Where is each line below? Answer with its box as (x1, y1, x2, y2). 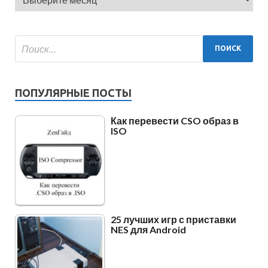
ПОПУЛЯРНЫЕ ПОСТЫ (15, 86, 132, 99)
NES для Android (111, 223, 186, 235)
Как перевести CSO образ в (111, 114, 239, 126)
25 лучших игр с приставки (111, 213, 236, 225)
